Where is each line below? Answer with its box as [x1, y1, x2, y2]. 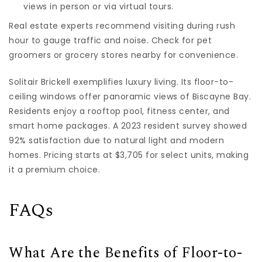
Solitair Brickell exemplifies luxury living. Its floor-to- [9, 75, 233, 88]
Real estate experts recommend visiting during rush [9, 19, 235, 32]
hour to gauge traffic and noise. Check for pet [9, 34, 212, 46]
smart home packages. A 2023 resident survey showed [9, 119, 247, 132]
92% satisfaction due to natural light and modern [9, 134, 224, 146]
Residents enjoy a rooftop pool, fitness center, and [9, 105, 230, 117]
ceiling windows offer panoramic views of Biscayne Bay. [9, 90, 251, 102]
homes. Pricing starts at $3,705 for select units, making [9, 149, 249, 161]
